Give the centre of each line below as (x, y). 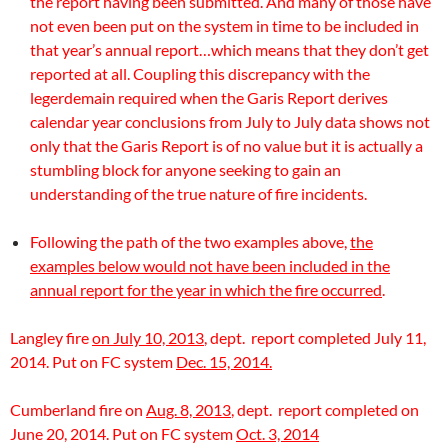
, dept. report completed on (325, 409)
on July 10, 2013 (148, 337)
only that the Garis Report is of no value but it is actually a (226, 145)
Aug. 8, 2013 (188, 409)
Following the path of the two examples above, (190, 241)
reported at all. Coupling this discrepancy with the (200, 73)
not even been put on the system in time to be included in (224, 25)
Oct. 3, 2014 (277, 433)
